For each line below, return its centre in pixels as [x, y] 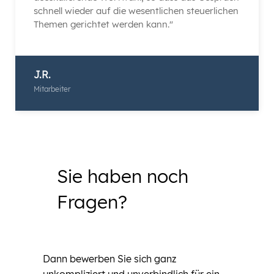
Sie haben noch [123, 176]
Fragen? [92, 202]
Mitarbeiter [52, 89]
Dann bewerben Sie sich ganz [109, 258]
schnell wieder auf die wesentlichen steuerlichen [136, 10]
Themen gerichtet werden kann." [103, 24]
